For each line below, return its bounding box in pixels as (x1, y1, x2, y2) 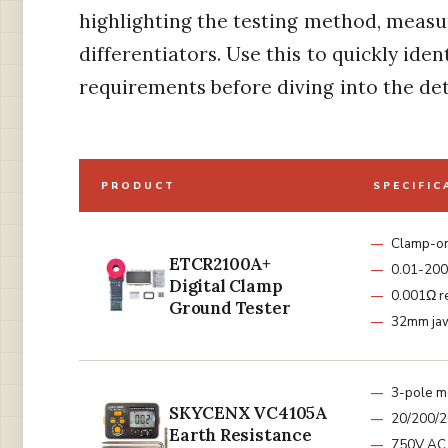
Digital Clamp (169, 275, 283, 298)
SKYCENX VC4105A (169, 402, 328, 425)
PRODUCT (101, 179, 176, 194)
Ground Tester (169, 297, 291, 320)
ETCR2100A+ (169, 253, 272, 276)
